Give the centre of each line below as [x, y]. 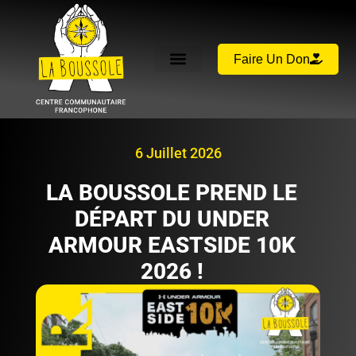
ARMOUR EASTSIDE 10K [172, 245]
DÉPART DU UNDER [172, 219]
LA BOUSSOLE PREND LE [172, 192]
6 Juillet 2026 [178, 153]
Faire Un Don [271, 59]
